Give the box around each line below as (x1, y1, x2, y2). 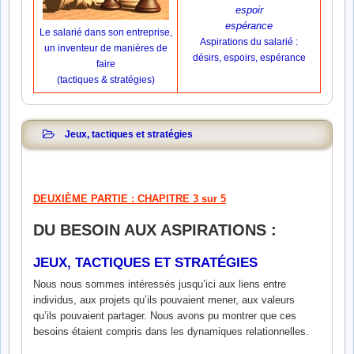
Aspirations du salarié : (200, 36, 298, 47)
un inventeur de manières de (43, 42, 168, 54)
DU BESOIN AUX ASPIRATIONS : (33, 221, 277, 239)
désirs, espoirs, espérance (192, 51, 306, 63)
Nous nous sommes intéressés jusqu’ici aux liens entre (33, 278, 286, 291)
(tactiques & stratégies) (56, 73, 155, 85)
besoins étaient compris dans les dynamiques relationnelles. (33, 326, 309, 338)
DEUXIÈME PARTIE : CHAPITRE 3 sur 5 (33, 192, 226, 205)
